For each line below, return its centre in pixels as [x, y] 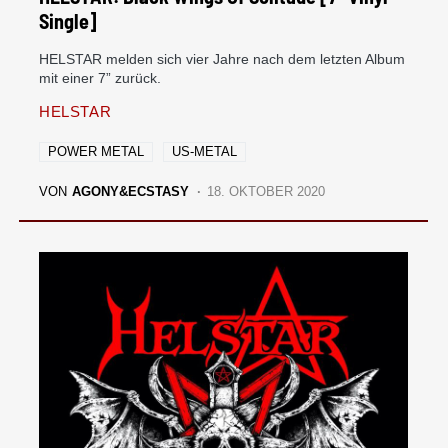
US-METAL [204, 151]
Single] [68, 21]
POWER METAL [96, 151]
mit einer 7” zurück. [100, 78]
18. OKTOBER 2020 [266, 191]
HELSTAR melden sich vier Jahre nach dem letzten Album [222, 59]
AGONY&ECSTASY [130, 191]
